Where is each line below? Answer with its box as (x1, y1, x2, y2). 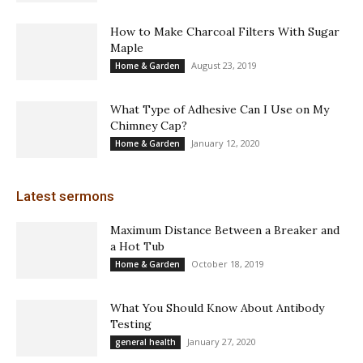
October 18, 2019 (191, 258, 264, 271)
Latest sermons (16, 188, 114, 205)
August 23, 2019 (191, 59, 257, 72)
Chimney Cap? (110, 118, 187, 134)
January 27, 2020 (187, 335, 256, 348)
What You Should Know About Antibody (110, 301, 324, 316)
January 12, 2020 (191, 137, 260, 150)
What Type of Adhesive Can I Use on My (110, 102, 329, 117)
